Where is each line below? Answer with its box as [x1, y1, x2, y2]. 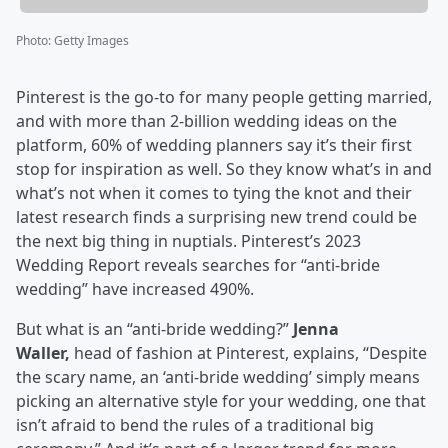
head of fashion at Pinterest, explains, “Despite [70, 342, 427, 365]
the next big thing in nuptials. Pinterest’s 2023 [16, 230, 361, 253]
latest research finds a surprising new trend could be [16, 206, 417, 229]
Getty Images [54, 32, 129, 50]
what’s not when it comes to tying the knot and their [16, 182, 412, 205]
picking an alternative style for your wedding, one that [16, 390, 426, 413]
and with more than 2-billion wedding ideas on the [16, 110, 397, 133]
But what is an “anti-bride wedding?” [16, 318, 293, 341]
